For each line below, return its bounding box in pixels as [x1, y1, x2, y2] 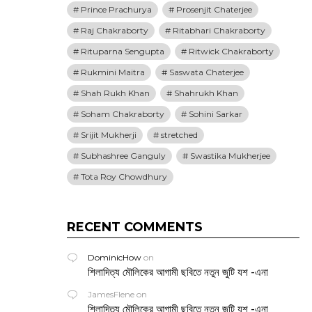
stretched [161, 130, 198, 140]
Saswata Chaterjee [169, 67, 244, 77]
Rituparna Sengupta [81, 46, 164, 56]
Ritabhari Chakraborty [173, 25, 265, 36]
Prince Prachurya [81, 4, 152, 15]
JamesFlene [88, 289, 134, 299]
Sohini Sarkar [189, 109, 242, 119]
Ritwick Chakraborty [189, 46, 274, 56]
